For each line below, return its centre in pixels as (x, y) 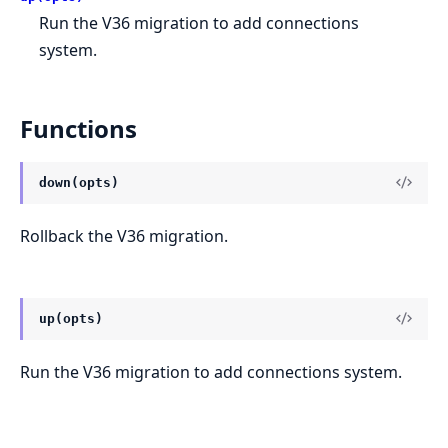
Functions (78, 128)
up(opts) (71, 318)
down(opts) (79, 182)
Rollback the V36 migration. (124, 235)
